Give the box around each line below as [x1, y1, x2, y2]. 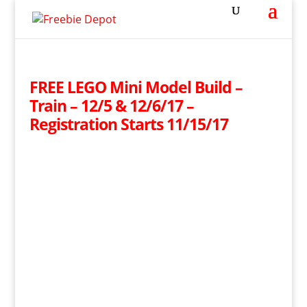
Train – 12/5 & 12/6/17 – [29, 95, 194, 116]
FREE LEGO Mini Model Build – [29, 76, 243, 98]
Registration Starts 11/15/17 [29, 113, 228, 135]
